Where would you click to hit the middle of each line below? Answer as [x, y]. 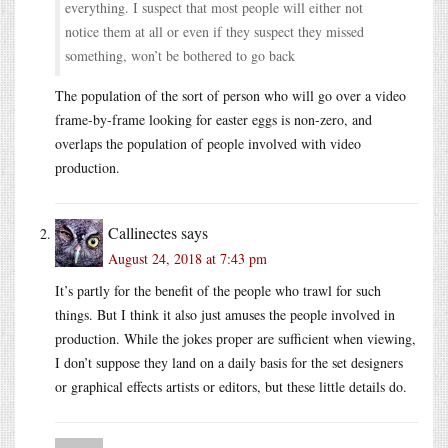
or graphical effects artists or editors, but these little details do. [231, 387]
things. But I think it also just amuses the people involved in [225, 315]
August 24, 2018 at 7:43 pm [187, 259]
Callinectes [142, 233]
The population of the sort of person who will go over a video [230, 96]
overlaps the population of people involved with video [208, 144]
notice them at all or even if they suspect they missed [214, 32]
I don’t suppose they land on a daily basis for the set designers [229, 363]
